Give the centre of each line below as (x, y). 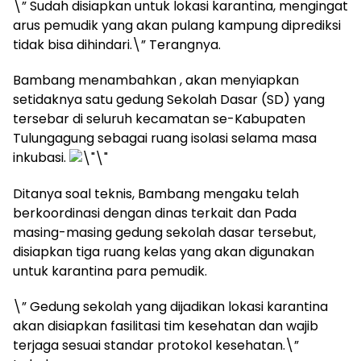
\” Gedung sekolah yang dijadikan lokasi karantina (170, 306)
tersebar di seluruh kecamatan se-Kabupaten (159, 119)
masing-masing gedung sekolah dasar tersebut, (164, 232)
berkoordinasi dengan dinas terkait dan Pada (155, 213)
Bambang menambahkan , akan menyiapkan (156, 80)
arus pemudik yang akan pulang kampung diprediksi (177, 25)
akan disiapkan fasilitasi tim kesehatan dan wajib (166, 326)
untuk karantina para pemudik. (110, 271)
